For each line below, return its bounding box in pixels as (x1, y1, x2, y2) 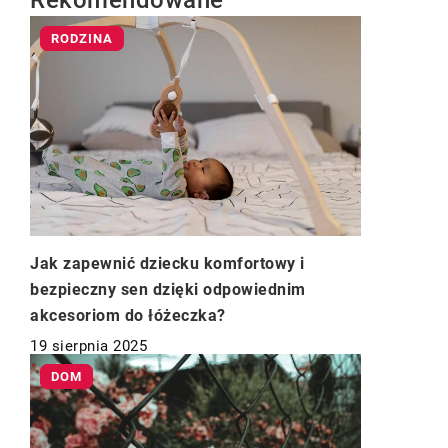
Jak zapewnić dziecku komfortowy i (30, 254, 305, 274)
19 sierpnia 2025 (30, 337, 147, 356)
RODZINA (51, 31, 113, 46)
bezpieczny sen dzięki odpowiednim (30, 280, 306, 300)
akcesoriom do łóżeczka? (30, 306, 226, 326)
